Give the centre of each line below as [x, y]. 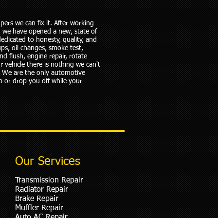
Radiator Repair [42, 190]
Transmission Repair [49, 181]
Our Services [48, 162]
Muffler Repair [39, 208]
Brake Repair [37, 199]
